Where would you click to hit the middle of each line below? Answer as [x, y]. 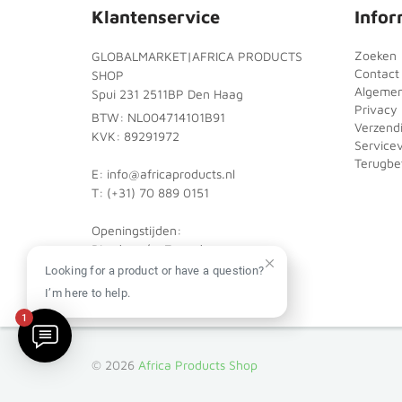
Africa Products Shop [198, 365]
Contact [376, 73]
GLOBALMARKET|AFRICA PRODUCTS [197, 56]
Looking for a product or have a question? [155, 271]
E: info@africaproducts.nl [163, 174]
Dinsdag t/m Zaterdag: [157, 249]
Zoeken [375, 55]
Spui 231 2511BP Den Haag [167, 94]
